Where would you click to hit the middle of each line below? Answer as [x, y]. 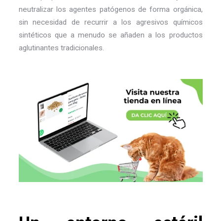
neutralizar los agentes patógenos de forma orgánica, [110, 10]
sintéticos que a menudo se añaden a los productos [110, 35]
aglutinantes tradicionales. [61, 48]
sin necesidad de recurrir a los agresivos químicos [110, 22]
